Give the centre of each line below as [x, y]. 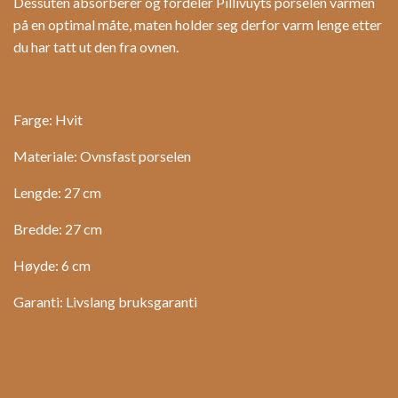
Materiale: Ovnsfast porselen [102, 156]
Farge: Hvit [48, 120]
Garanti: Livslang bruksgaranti [105, 302]
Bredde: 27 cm [58, 229]
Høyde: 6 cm [52, 266]
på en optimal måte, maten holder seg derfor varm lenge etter [198, 25]
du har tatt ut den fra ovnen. [96, 47]
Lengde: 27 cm [57, 193]
